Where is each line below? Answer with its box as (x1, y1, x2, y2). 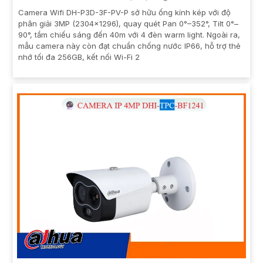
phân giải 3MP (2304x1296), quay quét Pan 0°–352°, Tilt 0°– (18, 18, 238, 28)
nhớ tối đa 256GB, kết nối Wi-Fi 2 (18, 52, 140, 62)
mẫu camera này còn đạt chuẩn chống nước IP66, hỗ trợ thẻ (18, 41, 241, 50)
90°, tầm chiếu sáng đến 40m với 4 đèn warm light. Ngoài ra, (18, 29, 240, 39)
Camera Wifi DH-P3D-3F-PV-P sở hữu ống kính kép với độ (18, 7, 231, 17)
